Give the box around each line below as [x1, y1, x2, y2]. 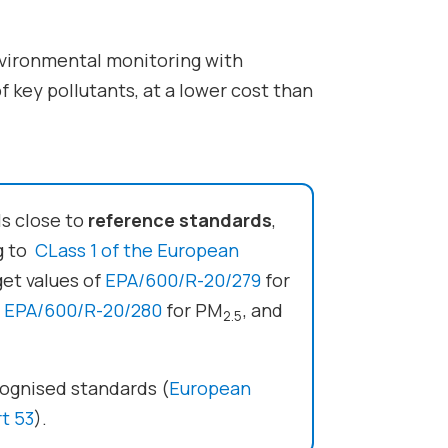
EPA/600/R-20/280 [3, 297, 162, 322]
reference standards [87, 207, 272, 232]
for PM [161, 297, 222, 322]
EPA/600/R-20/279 [104, 267, 261, 292]
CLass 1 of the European [34, 237, 239, 262]
